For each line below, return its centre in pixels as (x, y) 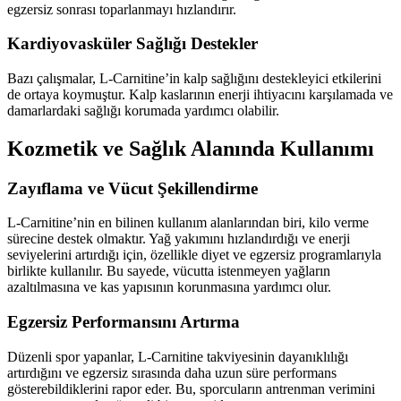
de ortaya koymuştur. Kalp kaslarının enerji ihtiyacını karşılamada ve (200, 94)
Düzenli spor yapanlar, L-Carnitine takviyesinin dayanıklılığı (178, 356)
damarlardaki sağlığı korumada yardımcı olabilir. (143, 110)
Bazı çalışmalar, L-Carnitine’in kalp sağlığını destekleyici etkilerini (194, 78)
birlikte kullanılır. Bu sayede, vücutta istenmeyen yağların (169, 271)
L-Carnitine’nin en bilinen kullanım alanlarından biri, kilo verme (188, 223)
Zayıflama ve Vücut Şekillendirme (132, 188)
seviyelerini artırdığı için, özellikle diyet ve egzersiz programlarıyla (194, 255)
